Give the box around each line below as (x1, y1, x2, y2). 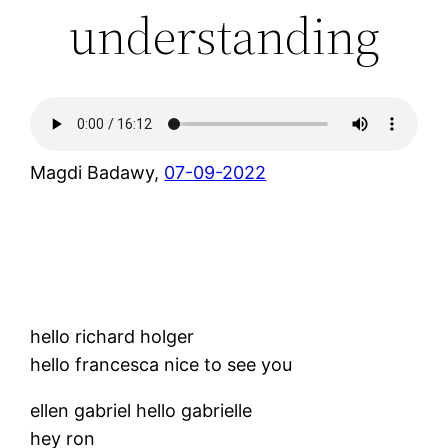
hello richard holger (30, 326, 195, 347)
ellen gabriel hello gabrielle (30, 400, 253, 421)
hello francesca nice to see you (30, 354, 293, 375)
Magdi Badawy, (30, 162, 165, 183)
